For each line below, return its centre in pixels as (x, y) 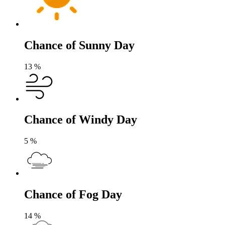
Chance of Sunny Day (79, 45)
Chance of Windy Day (81, 120)
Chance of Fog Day (73, 195)
